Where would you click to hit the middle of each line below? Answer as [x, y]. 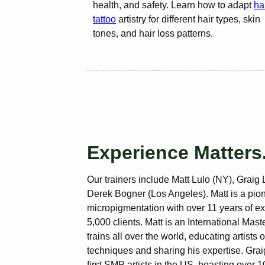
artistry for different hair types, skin [188, 19]
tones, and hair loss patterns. [153, 33]
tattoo [104, 19]
